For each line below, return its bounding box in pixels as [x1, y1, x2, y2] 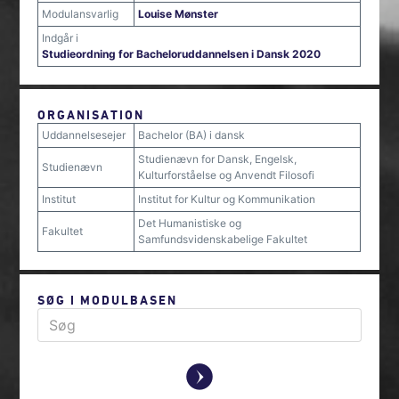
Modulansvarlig [42, 7, 119, 20]
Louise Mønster [138, 7, 219, 20]
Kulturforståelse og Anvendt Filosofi [138, 168, 315, 182]
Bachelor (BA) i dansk [138, 128, 246, 142]
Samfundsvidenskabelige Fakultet [138, 232, 308, 246]
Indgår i [42, 31, 79, 45]
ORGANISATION [37, 107, 145, 122]
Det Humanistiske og [138, 216, 242, 230]
